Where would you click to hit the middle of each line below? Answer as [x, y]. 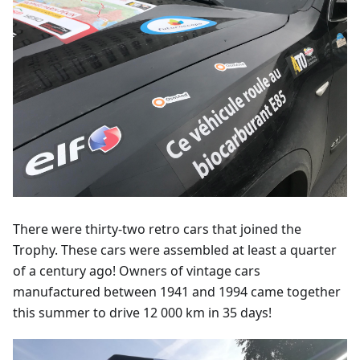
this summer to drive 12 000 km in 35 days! [142, 312]
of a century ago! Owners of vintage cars [137, 270]
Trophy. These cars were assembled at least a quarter [175, 250]
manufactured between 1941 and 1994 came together [177, 291]
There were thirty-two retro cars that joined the [157, 229]
